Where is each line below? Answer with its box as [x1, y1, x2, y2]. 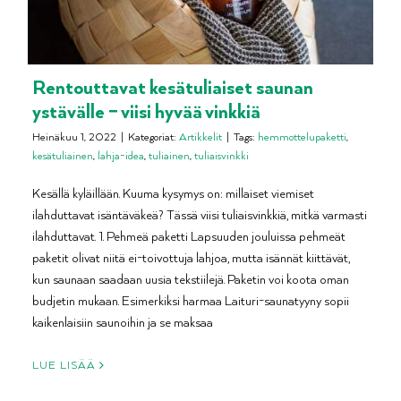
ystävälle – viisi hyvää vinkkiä [32, 98, 260, 124]
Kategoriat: [128, 129, 179, 145]
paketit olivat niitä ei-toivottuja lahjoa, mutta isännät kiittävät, [32, 249, 350, 267]
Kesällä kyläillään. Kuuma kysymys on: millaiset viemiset [32, 184, 314, 202]
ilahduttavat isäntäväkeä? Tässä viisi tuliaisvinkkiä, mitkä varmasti [32, 206, 367, 224]
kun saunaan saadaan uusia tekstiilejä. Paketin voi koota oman [32, 270, 349, 288]
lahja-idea [98, 148, 144, 164]
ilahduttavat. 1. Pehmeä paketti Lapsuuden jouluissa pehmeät [32, 227, 346, 245]
